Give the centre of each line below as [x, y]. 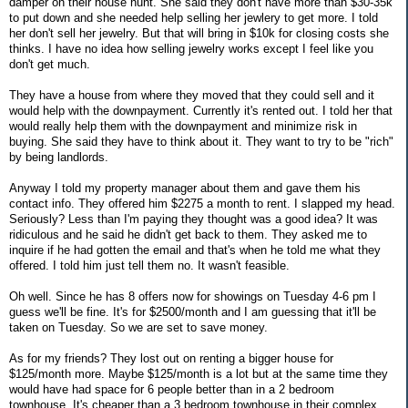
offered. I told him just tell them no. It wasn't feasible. [149, 266]
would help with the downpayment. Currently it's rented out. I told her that [201, 111]
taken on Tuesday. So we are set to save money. [138, 328]
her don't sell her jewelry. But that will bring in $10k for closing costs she [199, 34]
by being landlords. [59, 158]
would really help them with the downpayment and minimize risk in [183, 127]
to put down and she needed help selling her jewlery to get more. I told [194, 18]
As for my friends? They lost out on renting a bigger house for [171, 359]
